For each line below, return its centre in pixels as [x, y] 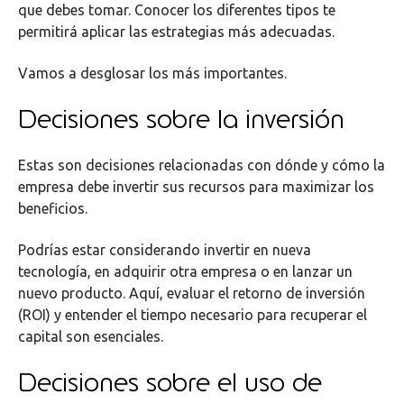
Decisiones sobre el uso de [170, 382]
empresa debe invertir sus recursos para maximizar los [196, 186]
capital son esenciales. [91, 337]
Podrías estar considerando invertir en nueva [165, 250]
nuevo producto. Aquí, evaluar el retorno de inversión [192, 294]
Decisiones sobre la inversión [181, 119]
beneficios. [55, 208]
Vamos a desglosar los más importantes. [152, 73]
